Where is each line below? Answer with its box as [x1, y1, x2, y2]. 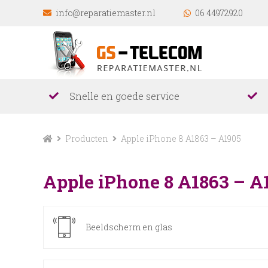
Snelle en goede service [69, 90, 179, 102]
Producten [65, 133, 108, 144]
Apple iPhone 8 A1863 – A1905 [121, 133, 241, 144]
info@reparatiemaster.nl [56, 7, 156, 19]
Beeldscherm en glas [86, 221, 172, 233]
